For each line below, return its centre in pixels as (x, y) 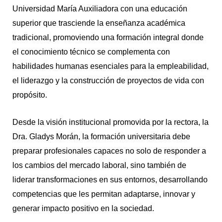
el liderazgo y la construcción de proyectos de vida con (108, 81)
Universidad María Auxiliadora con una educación (100, 9)
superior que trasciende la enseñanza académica (99, 23)
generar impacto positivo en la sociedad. (83, 208)
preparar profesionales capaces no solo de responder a (109, 151)
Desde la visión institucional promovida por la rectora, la (110, 122)
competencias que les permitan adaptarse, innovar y (104, 194)
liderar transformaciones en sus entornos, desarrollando (110, 179)
